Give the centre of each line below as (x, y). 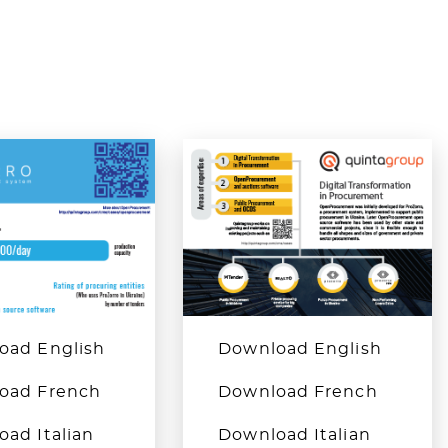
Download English (300, 348)
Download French (298, 391)
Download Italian (294, 434)
